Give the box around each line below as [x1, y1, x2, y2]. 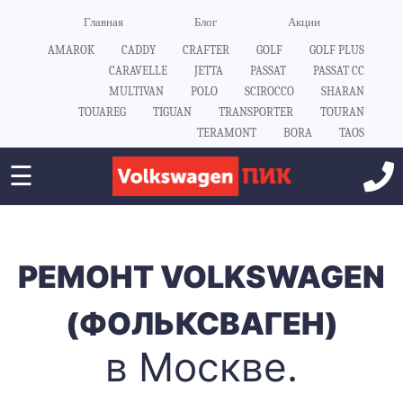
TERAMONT [196, 126, 256, 139]
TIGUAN [152, 105, 192, 119]
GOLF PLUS [309, 43, 364, 57]
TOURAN [319, 105, 364, 119]
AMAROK [47, 43, 94, 57]
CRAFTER [182, 43, 229, 57]
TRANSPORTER [218, 105, 293, 119]
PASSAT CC [312, 64, 364, 77]
